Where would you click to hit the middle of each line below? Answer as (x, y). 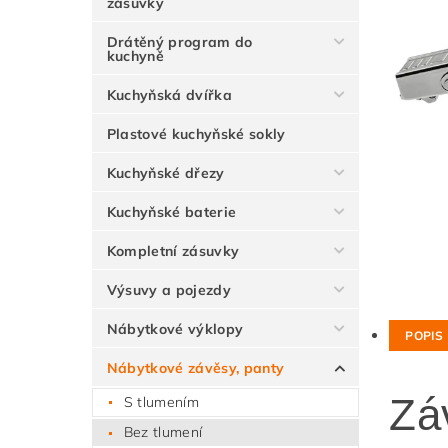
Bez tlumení (163, 432)
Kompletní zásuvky (173, 251)
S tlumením (161, 401)
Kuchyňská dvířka (169, 95)
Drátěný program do (179, 42)
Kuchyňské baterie (171, 212)
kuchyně (135, 56)
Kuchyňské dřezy (165, 173)
